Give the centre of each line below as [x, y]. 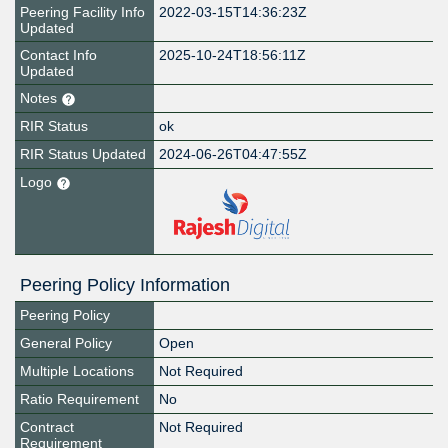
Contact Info [58, 55]
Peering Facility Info [82, 12]
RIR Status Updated [83, 154]
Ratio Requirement [79, 399]
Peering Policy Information [125, 285]
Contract [47, 427]
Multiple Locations [77, 371]
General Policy [66, 343]
